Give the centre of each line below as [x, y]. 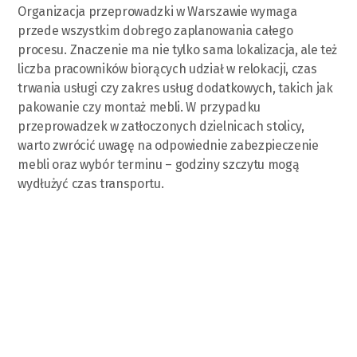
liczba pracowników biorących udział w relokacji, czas [167, 69]
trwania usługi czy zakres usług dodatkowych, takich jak [175, 88]
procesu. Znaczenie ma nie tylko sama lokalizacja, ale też [178, 49]
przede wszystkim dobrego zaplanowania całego [155, 30]
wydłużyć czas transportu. [91, 183]
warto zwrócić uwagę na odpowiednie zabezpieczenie [168, 145]
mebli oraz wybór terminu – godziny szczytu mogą [159, 164]
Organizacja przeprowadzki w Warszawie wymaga [157, 11]
